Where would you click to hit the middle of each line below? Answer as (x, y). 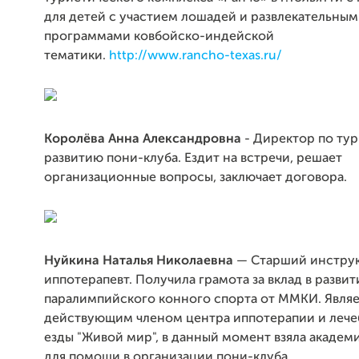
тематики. (77, 56)
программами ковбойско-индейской (159, 36)
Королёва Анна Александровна (143, 139)
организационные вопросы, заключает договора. (196, 177)
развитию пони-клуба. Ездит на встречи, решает (193, 158)
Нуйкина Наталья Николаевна (139, 261)
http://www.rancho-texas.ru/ (196, 56)
